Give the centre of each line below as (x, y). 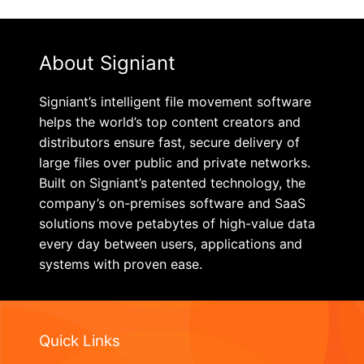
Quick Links (80, 341)
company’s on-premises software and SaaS (172, 204)
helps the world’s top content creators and (170, 122)
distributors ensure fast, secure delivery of (169, 143)
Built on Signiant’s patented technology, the (172, 183)
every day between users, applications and (171, 244)
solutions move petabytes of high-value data (177, 224)
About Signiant (107, 63)
